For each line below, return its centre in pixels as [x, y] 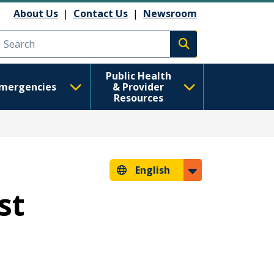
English [153, 170]
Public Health [138, 76]
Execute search [220, 50]
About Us [36, 13]
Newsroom [170, 13]
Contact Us [101, 13]
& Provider [139, 87]
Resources [138, 98]
